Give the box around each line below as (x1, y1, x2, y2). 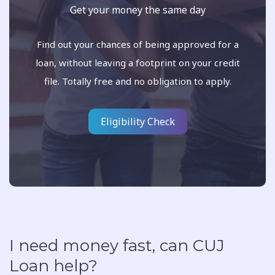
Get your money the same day (69, 3, 206, 17)
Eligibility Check (100, 115, 175, 128)
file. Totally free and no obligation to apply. (44, 75, 231, 87)
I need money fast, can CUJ (9, 236, 225, 255)
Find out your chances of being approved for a (36, 38, 239, 50)
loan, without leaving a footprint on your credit (35, 56, 240, 69)
